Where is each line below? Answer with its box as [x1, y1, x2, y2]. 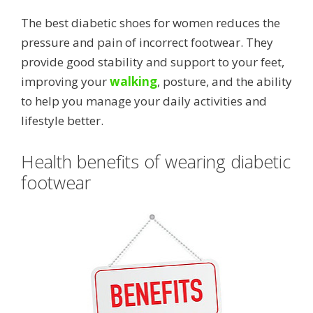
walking [110, 73, 157, 90]
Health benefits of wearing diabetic [21, 150, 291, 174]
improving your [21, 73, 107, 90]
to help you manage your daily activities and [21, 93, 267, 110]
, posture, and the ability [157, 73, 292, 90]
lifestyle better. [21, 112, 103, 129]
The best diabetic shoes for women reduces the [21, 15, 280, 31]
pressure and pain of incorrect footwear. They [21, 34, 273, 51]
